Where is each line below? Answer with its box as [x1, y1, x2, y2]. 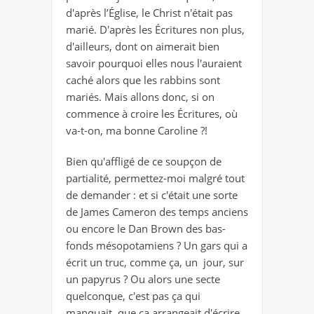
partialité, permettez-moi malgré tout [66, 171, 245, 186]
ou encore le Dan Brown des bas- [66, 221, 226, 236]
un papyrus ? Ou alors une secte [66, 272, 220, 287]
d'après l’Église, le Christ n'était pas [66, 6, 233, 20]
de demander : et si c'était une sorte [66, 188, 238, 203]
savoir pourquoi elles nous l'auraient [66, 56, 242, 71]
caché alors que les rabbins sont [66, 73, 220, 88]
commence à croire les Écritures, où [66, 107, 238, 121]
